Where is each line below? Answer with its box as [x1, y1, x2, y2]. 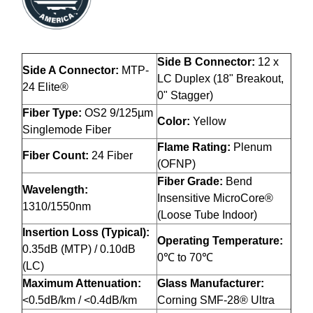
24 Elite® [22, 81, 68, 94]
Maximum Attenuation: [22, 277, 141, 290]
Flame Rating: [157, 141, 233, 154]
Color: [157, 115, 193, 128]
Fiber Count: [22, 150, 92, 162]
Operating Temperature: [157, 235, 283, 247]
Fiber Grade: [157, 175, 226, 188]
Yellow [193, 115, 226, 128]
